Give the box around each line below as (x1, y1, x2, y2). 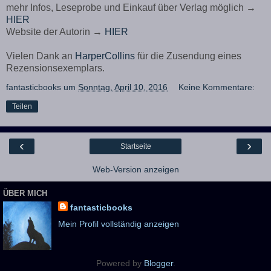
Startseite (120, 142, 151, 151)
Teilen (12, 102, 32, 111)
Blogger (143, 258, 173, 269)
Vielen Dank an (6, 51, 75, 62)
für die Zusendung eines (135, 51, 241, 62)
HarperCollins (75, 51, 135, 62)
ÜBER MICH (3, 188, 47, 198)
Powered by (96, 258, 144, 269)
